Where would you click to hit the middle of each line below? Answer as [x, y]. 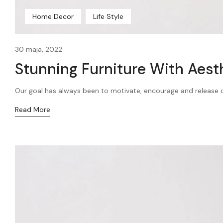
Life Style [108, 16]
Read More [33, 109]
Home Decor [53, 16]
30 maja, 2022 [39, 49]
